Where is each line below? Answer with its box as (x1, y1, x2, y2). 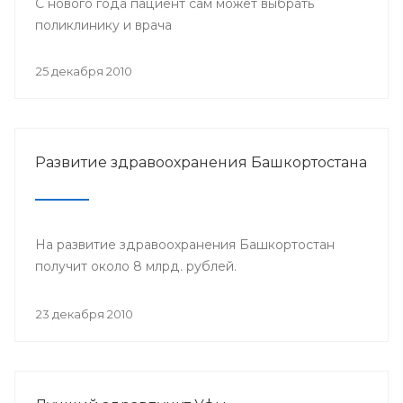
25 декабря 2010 (36, 63, 132, 78)
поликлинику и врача (35, 16, 172, 33)
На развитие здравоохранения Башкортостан (35, 236, 335, 253)
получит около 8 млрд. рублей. (35, 257, 237, 274)
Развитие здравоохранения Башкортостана (35, 153, 367, 171)
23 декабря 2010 (36, 306, 133, 321)
